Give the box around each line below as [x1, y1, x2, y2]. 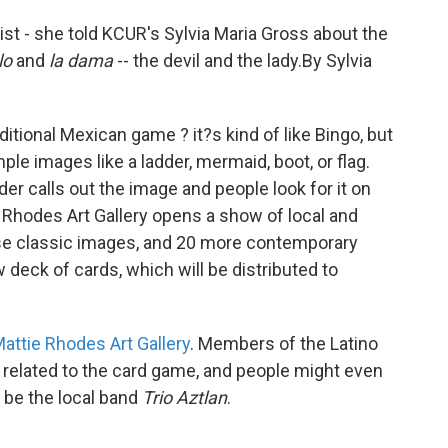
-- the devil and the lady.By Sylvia [113, 49, 372, 71]
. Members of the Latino [190, 332, 378, 354]
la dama [49, 49, 113, 71]
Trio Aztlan [142, 386, 227, 408]
